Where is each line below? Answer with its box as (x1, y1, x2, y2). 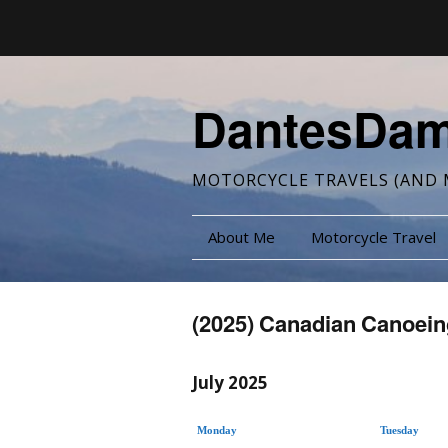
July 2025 (192, 370, 268, 394)
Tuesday (380, 424, 419, 436)
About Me (208, 227, 275, 247)
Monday (197, 424, 237, 436)
